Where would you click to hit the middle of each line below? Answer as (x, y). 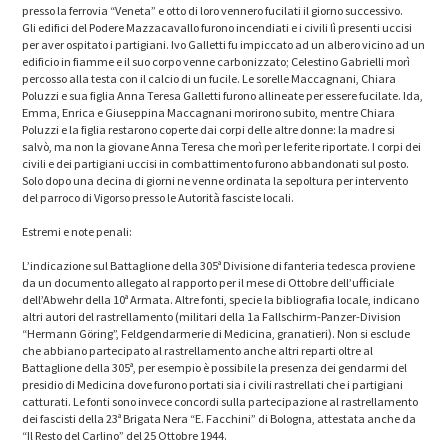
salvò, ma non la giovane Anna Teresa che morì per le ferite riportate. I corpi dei (222, 146)
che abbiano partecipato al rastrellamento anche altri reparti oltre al (198, 350)
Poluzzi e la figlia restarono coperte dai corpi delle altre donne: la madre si (209, 129)
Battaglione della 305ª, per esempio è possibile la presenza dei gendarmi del (215, 367)
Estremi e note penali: (78, 231)
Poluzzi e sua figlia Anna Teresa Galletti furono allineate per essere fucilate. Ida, (223, 95)
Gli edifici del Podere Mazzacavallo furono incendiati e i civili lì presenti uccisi (217, 27)
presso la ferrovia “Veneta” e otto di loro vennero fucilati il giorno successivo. (213, 10)
